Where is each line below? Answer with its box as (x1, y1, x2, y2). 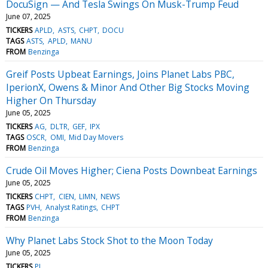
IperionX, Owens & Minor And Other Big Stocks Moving (6, 80, 249, 94)
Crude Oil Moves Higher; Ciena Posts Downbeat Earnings (6, 163, 257, 177)
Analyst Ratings (45, 202, 96, 212)
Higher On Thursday (6, 93, 96, 107)
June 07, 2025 (6, 11, 51, 22)
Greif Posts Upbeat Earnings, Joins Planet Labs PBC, (6, 67, 234, 81)
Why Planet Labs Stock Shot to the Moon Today (6, 233, 213, 247)
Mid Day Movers (68, 132, 123, 142)
